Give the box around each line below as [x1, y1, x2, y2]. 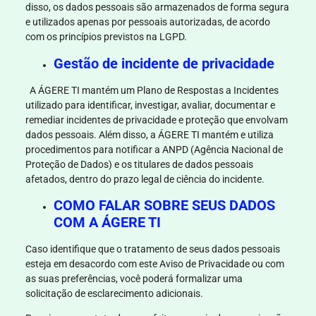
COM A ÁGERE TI [53, 214, 161, 231]
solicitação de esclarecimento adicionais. [25, 288, 205, 300]
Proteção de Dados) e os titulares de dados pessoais [25, 158, 253, 170]
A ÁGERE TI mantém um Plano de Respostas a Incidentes [25, 84, 279, 96]
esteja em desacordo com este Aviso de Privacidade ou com [25, 258, 284, 270]
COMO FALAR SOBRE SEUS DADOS [53, 197, 275, 214]
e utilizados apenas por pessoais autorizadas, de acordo [25, 16, 270, 28]
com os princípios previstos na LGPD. [25, 31, 189, 43]
